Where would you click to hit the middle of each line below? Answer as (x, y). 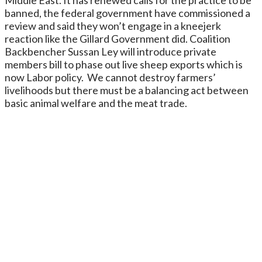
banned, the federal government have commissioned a (127, 13)
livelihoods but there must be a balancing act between (127, 90)
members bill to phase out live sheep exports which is (124, 64)
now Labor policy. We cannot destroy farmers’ (110, 77)
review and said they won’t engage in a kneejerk (113, 25)
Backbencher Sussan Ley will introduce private (111, 51)
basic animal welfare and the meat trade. (96, 103)
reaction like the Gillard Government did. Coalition (118, 38)
